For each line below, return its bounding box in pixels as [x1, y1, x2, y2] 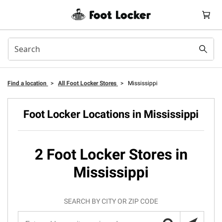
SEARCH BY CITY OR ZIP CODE [64, 197, 158, 205]
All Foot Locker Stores [58, 80, 118, 87]
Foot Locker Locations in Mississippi [23, 108, 199, 120]
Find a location [7, 80, 48, 87]
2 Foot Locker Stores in [34, 146, 188, 163]
